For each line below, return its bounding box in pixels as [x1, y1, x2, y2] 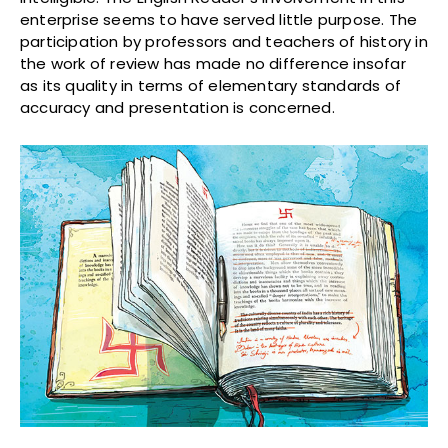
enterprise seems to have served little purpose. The [20, 8, 418, 30]
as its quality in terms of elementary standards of [20, 74, 402, 96]
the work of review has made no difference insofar [20, 52, 406, 74]
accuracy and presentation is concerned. [20, 96, 335, 118]
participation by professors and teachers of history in [20, 30, 428, 52]
